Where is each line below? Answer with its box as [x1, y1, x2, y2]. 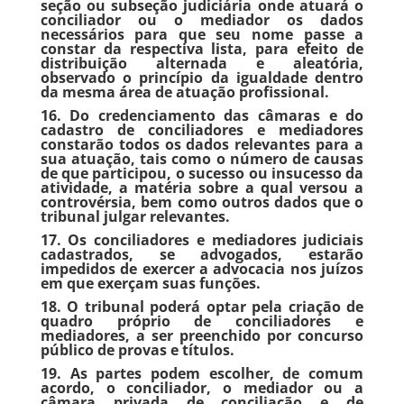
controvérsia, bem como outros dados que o [40, 192, 364, 212]
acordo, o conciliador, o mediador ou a [40, 378, 364, 398]
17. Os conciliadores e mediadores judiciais [40, 230, 364, 250]
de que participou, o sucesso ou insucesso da [40, 163, 364, 183]
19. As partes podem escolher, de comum [40, 363, 364, 383]
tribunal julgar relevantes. [40, 207, 230, 226]
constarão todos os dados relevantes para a [40, 134, 364, 154]
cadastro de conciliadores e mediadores [40, 120, 364, 140]
